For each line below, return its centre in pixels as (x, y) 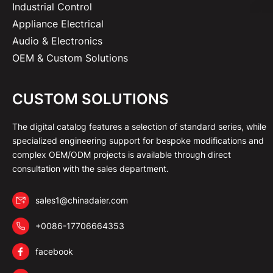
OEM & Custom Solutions (70, 58)
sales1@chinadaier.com (82, 200)
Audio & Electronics (57, 41)
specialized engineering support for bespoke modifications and (138, 140)
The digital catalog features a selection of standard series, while (139, 126)
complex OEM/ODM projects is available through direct (122, 154)
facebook (54, 251)
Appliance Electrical (58, 23)
